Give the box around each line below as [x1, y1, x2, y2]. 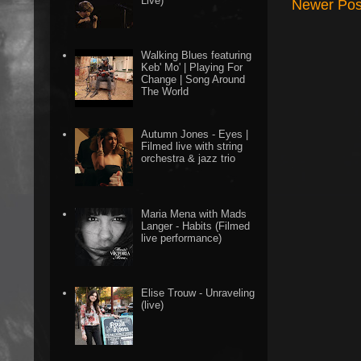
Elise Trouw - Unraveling [141, 286, 255, 299]
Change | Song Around [141, 73, 246, 86]
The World [141, 85, 189, 98]
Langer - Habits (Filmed [141, 219, 251, 232]
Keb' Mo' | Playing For [141, 61, 243, 74]
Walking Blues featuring [141, 49, 252, 62]
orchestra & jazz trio [141, 152, 236, 165]
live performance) [141, 231, 222, 244]
